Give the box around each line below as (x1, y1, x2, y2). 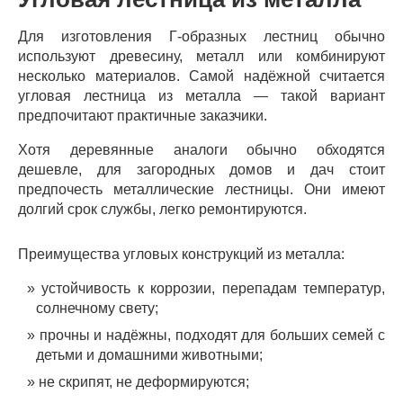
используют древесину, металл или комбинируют (18, 49, 385, 64)
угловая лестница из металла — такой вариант (18, 88, 385, 103)
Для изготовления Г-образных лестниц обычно (18, 29, 385, 44)
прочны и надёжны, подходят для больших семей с (39, 327, 385, 343)
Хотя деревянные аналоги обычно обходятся (18, 142, 385, 157)
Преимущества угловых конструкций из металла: (18, 246, 345, 262)
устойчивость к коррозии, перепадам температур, (41, 281, 386, 296)
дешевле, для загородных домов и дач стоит (18, 162, 385, 177)
